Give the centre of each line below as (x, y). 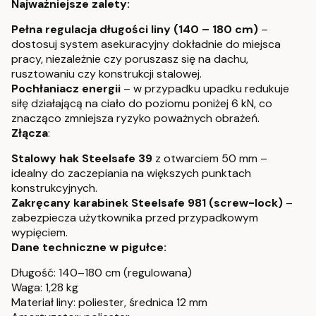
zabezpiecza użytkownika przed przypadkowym (135, 218)
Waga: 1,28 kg (45, 288)
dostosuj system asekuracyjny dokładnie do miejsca (146, 44)
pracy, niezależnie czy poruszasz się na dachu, (130, 59)
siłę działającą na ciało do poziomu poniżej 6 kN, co (142, 104)
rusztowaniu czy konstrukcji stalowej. (107, 74)
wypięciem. (39, 233)
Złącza (30, 133)
